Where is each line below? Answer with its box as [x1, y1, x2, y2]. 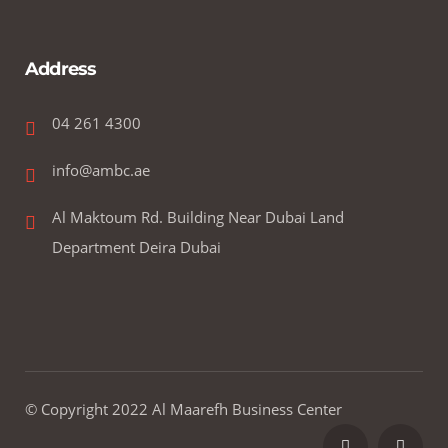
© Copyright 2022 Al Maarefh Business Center [25, 399, 342, 419]
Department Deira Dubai [52, 237, 221, 257]
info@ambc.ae [52, 160, 150, 180]
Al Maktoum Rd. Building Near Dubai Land [52, 207, 344, 227]
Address [25, 58, 97, 80]
